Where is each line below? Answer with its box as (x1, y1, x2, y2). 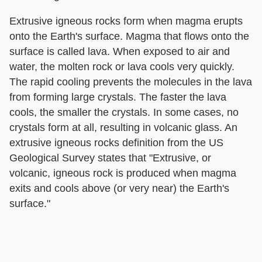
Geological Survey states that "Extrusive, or (9, 152, 211, 164)
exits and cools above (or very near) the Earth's (9, 182, 229, 195)
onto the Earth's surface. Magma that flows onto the (9, 30, 249, 43)
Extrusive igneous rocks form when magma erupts (9, 15, 243, 27)
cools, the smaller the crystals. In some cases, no (9, 106, 239, 119)
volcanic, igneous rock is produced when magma (9, 167, 236, 180)
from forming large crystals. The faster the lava (9, 91, 226, 104)
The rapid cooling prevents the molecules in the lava (9, 76, 252, 88)
